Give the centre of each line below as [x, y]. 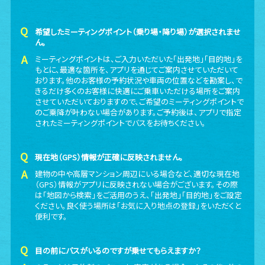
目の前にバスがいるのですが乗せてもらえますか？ [118, 251]
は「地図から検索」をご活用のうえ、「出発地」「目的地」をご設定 [139, 195]
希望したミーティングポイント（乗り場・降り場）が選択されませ [138, 32]
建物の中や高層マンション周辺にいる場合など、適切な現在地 [138, 174]
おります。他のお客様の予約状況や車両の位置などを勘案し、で [139, 80]
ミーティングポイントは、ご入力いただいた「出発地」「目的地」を [139, 59]
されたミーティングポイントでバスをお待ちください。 [121, 123]
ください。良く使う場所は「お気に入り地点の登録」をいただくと [138, 206]
